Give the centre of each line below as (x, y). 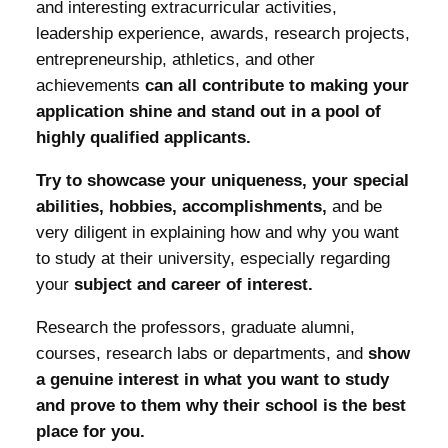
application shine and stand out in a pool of (208, 112)
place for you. (90, 431)
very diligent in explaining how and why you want (217, 232)
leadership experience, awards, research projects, (222, 34)
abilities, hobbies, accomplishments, (183, 206)
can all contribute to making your (276, 86)
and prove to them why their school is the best (220, 405)
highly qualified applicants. (143, 138)
